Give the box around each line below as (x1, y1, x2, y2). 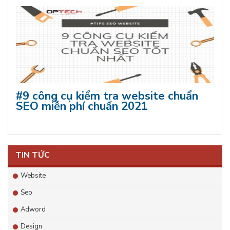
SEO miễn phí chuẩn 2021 (16, 99, 148, 114)
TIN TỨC (15, 149, 50, 161)
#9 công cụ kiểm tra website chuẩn (16, 88, 198, 104)
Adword (21, 205, 46, 215)
